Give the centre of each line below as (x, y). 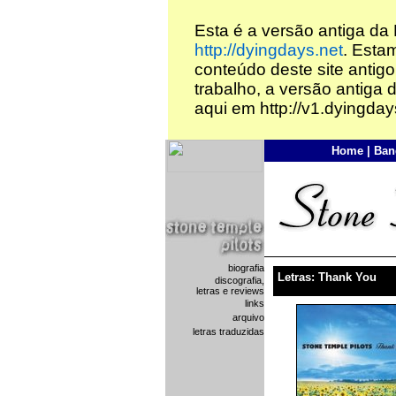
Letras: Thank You (327, 277)
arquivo (248, 317)
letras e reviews (230, 291)
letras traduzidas (228, 331)
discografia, (239, 280)
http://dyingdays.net (268, 50)
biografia (246, 268)
